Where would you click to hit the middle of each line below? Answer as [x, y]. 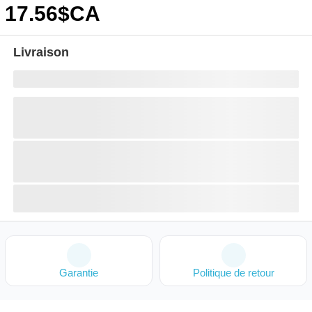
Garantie [79, 273]
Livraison [41, 52]
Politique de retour [233, 273]
